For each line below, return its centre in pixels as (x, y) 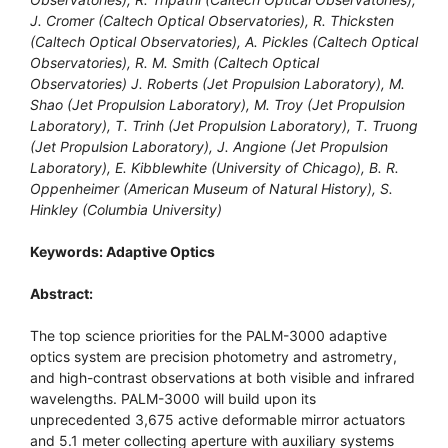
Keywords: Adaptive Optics (122, 251)
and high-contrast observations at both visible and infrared (222, 377)
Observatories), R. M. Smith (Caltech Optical (174, 62)
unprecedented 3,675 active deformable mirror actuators (217, 419)
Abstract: (61, 293)
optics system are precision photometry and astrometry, (213, 356)
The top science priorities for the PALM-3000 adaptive (208, 335)
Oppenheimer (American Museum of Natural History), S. (211, 188)
